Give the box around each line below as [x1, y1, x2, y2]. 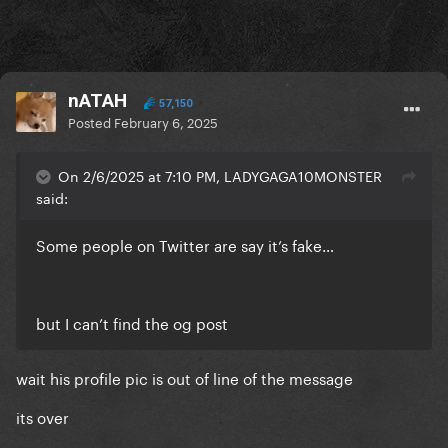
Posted [68, 111, 114, 132]
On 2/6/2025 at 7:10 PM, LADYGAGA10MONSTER [58, 164, 382, 187]
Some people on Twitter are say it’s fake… [36, 232, 334, 257]
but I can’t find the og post [36, 310, 232, 335]
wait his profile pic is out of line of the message [16, 365, 353, 390]
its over [16, 404, 69, 429]
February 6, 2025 [114, 111, 218, 132]
